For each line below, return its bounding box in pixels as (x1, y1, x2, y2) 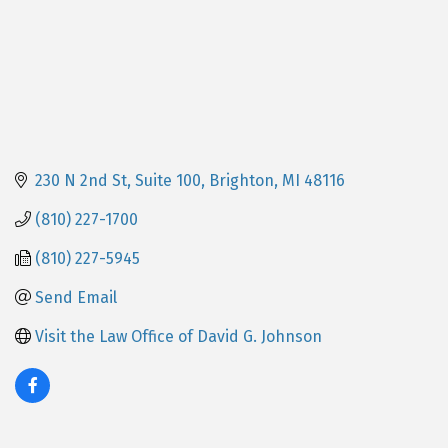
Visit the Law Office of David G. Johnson (35, 326, 322, 346)
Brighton (209, 170, 274, 190)
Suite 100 (135, 170, 201, 190)
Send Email (35, 287, 117, 307)
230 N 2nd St (35, 170, 127, 190)
